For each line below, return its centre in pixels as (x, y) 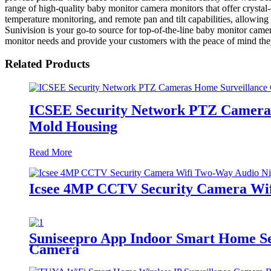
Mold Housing (73, 126)
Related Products (47, 64)
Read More (51, 152)
